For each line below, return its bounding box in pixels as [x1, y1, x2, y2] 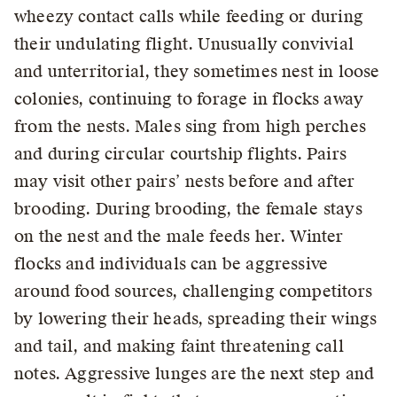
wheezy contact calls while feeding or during [14, 6, 363, 27]
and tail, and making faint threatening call [14, 336, 344, 357]
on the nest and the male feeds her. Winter [14, 226, 344, 247]
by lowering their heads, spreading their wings [14, 308, 378, 330]
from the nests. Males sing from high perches [14, 116, 366, 137]
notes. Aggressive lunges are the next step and [14, 363, 375, 385]
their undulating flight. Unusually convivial [14, 34, 354, 55]
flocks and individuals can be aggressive [14, 253, 329, 275]
